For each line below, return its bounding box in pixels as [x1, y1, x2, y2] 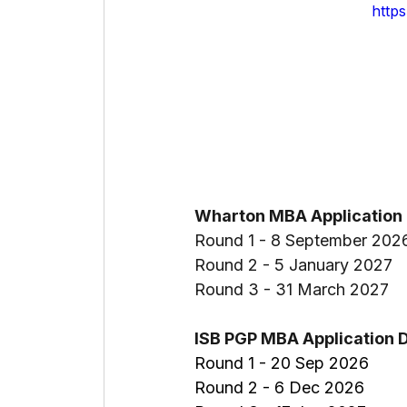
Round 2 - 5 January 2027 [194, 255, 392, 275]
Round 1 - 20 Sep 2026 [194, 353, 369, 373]
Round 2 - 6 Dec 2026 [194, 378, 364, 398]
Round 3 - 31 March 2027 [194, 280, 389, 300]
